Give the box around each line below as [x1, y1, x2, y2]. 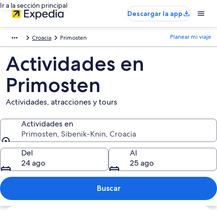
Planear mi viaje [170, 33, 211, 41]
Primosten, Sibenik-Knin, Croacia [21, 129, 136, 139]
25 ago [130, 158, 154, 168]
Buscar [96, 184, 121, 193]
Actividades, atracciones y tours [6, 97, 117, 107]
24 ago [21, 158, 46, 168]
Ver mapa [5, 205, 38, 216]
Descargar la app [127, 9, 183, 18]
